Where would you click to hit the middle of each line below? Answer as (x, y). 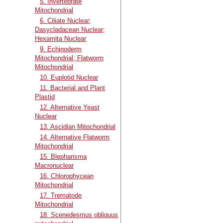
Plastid (45, 97)
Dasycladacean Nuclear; (70, 29)
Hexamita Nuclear (60, 38)
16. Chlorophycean (67, 176)
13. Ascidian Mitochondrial (78, 126)
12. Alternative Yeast (70, 107)
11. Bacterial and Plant (72, 88)
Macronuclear (54, 165)
